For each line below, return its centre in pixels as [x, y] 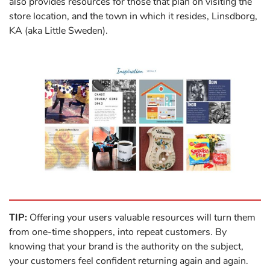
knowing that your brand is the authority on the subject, [126, 247]
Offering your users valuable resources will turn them [141, 218]
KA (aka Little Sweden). [58, 31]
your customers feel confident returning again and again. [129, 261]
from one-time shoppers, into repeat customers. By [118, 232]
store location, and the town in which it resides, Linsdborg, [133, 17]
